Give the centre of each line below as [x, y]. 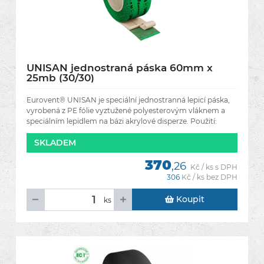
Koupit [189, 199]
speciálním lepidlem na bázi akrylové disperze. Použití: [122, 121]
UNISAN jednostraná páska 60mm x [120, 68]
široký [37, 132]
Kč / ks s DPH [214, 167]
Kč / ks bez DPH [209, 177]
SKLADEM [55, 143]
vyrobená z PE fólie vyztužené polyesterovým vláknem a [126, 110]
